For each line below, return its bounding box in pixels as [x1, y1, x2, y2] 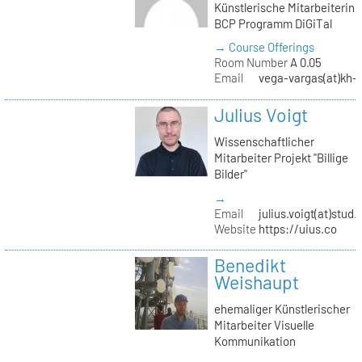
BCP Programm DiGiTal [213, 16, 332, 32]
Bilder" [213, 166, 247, 182]
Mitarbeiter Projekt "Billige [213, 150, 348, 166]
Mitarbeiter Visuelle [213, 318, 314, 333]
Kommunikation [213, 334, 296, 349]
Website [213, 221, 256, 236]
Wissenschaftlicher [213, 134, 314, 149]
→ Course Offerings [213, 40, 314, 55]
